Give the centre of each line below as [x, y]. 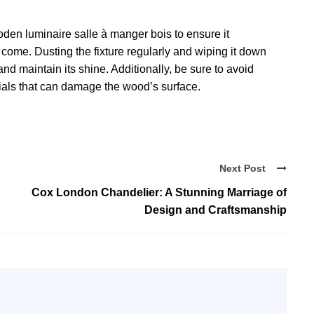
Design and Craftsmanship [216, 210]
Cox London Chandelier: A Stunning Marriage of [159, 192]
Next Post [243, 168]
